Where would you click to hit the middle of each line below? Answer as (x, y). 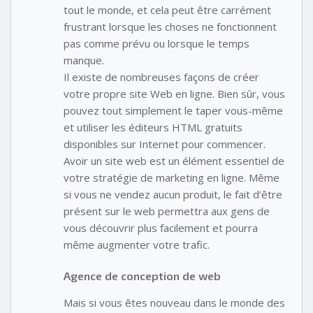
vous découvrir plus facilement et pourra (161, 228)
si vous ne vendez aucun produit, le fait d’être (173, 195)
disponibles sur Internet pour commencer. (165, 144)
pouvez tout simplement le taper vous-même (173, 111)
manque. (84, 60)
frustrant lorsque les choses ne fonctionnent (170, 27)
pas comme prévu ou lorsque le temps (156, 44)
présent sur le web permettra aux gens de (167, 211)
